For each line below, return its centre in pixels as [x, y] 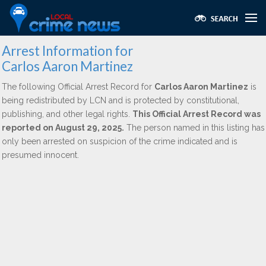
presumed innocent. [40, 155]
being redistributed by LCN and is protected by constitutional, [121, 100]
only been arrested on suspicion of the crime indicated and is [120, 141]
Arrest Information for [67, 51]
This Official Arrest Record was [197, 114]
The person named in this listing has [194, 128]
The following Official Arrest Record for [78, 87]
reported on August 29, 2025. [63, 128]
